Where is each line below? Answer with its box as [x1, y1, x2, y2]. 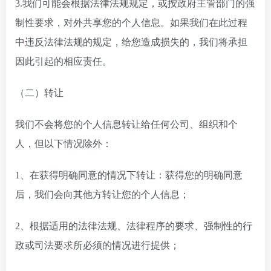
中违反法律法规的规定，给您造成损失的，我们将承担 [15, 37, 247, 47]
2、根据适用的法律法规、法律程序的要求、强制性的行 [15, 221, 252, 231]
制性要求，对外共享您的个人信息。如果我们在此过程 [15, 18, 247, 28]
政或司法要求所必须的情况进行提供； [15, 240, 180, 250]
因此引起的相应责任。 [15, 56, 112, 67]
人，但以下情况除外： [15, 139, 112, 149]
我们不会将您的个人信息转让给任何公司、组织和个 [15, 119, 238, 129]
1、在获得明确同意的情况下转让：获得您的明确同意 [15, 170, 243, 180]
